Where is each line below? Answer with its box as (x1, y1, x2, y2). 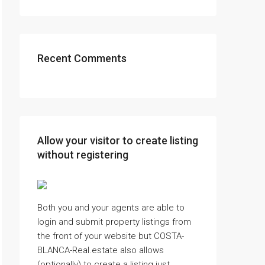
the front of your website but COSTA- (37, 231, 184, 241)
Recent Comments (37, 52, 127, 64)
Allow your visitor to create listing (37, 134, 198, 147)
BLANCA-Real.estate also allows (37, 245, 164, 256)
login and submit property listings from (37, 216, 191, 227)
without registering (37, 148, 128, 161)
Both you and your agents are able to (37, 202, 185, 213)
